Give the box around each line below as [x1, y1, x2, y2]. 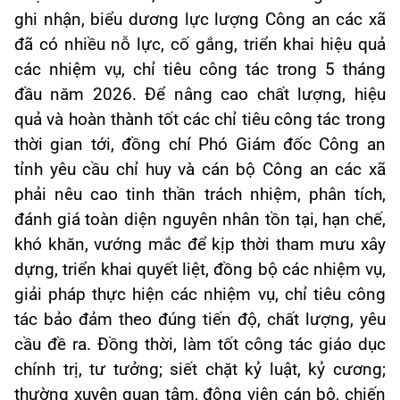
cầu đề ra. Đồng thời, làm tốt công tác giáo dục [14, 335, 386, 355]
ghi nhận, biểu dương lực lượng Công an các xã [14, 10, 386, 30]
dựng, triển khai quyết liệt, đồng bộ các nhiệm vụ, [14, 260, 386, 280]
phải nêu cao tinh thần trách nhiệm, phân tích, [14, 185, 386, 205]
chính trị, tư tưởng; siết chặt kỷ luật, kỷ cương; [14, 360, 386, 380]
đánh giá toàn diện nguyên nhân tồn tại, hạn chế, [14, 210, 386, 230]
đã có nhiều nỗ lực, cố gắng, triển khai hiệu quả [14, 35, 386, 55]
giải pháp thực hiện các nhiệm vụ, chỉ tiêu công [14, 285, 386, 305]
